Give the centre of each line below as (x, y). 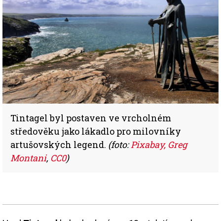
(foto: (119, 144)
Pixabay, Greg (159, 144)
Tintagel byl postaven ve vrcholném (91, 118)
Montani (28, 158)
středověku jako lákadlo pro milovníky (96, 131)
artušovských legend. (59, 144)
